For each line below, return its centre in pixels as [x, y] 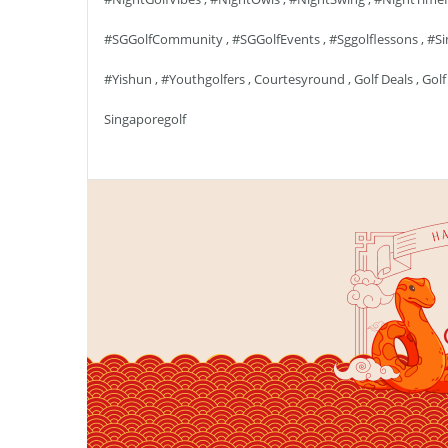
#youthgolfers [203, 79]
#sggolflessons [373, 39]
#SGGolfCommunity [163, 39]
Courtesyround [299, 79]
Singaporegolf [145, 119]
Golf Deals [383, 79]
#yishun [128, 79]
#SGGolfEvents [276, 39]
